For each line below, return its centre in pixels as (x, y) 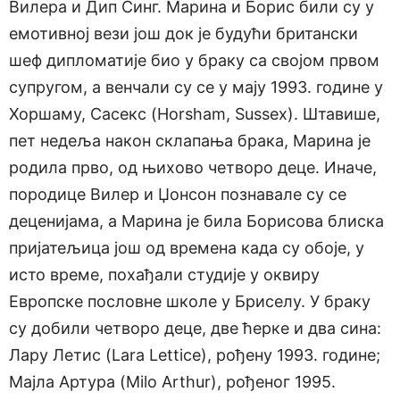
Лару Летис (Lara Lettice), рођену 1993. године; (195, 355)
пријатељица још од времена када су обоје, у (187, 248)
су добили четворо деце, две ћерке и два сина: (195, 329)
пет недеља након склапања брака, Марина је (190, 141)
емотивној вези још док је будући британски (183, 34)
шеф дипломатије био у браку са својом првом (194, 61)
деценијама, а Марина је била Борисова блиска (196, 221)
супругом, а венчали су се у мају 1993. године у (196, 87)
